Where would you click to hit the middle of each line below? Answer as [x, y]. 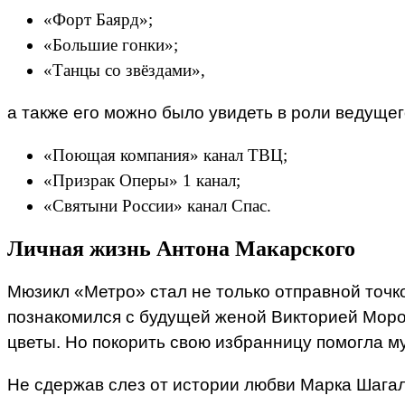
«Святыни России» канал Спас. [157, 206]
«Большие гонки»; [111, 44]
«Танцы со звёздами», [124, 70]
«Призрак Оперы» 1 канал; [142, 181]
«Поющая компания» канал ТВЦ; [165, 155]
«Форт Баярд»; [98, 19]
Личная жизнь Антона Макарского [181, 249]
